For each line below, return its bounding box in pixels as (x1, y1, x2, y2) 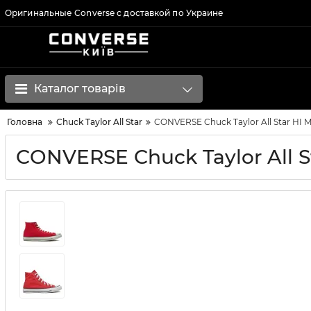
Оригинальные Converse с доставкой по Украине (5, 8, 224, 18)
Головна (7, 117, 42, 127)
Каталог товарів (34, 82, 126, 95)
